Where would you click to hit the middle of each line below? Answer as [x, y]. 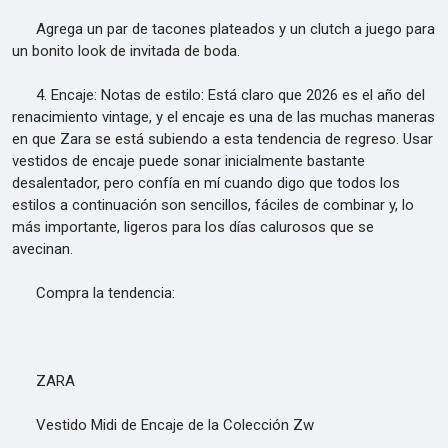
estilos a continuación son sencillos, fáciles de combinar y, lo [213, 205]
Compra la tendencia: [93, 293]
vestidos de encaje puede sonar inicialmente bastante [188, 161]
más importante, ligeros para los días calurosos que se [193, 227]
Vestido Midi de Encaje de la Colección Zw [163, 425]
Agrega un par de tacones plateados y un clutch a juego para [223, 29]
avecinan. [42, 249]
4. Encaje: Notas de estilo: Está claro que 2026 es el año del [218, 95]
